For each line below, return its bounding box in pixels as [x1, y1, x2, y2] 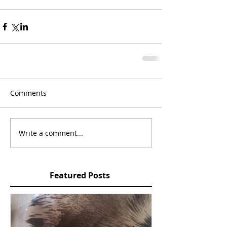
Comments [10, 88, 47, 98]
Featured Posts [50, 170, 110, 181]
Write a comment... [19, 128, 83, 138]
